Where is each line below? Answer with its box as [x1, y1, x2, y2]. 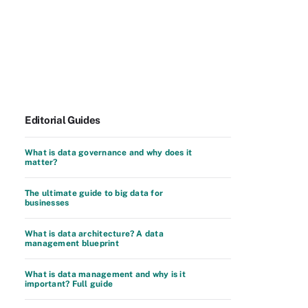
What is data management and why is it [25, 269, 186, 279]
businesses [25, 198, 69, 208]
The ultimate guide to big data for [25, 188, 164, 198]
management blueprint [25, 239, 119, 248]
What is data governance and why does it [25, 148, 192, 157]
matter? [25, 157, 58, 167]
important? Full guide [25, 279, 113, 289]
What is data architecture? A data [25, 229, 164, 239]
